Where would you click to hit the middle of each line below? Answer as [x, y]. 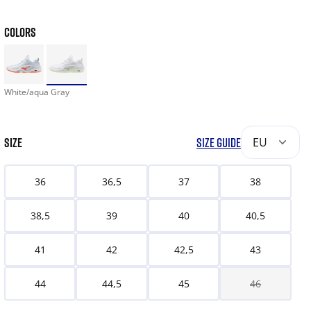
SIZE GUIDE [219, 143]
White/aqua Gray [36, 92]
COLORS [20, 32]
